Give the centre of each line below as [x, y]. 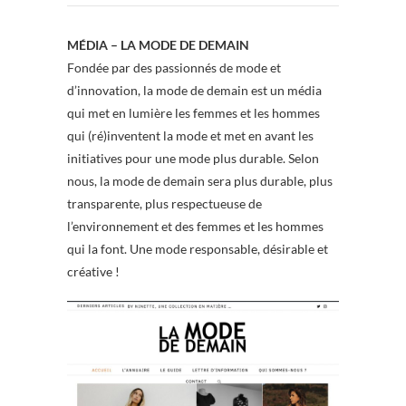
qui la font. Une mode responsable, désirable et [198, 249]
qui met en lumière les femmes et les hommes [193, 113]
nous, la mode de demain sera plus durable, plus [200, 181]
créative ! [93, 272]
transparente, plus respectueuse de [164, 204]
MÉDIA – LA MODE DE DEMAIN [158, 45]
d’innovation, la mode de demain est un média [194, 91]
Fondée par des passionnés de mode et [174, 68]
